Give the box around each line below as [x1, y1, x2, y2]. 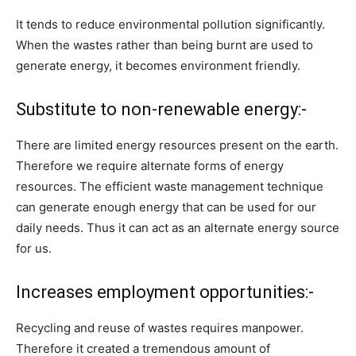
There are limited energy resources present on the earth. [16, 137, 339, 153]
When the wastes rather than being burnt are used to [16, 37, 313, 53]
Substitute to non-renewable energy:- [16, 99, 307, 120]
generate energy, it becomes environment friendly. [16, 58, 300, 74]
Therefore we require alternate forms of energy [16, 158, 284, 174]
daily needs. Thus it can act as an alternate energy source [16, 220, 339, 236]
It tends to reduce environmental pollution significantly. [16, 17, 325, 33]
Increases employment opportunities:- [16, 282, 314, 303]
